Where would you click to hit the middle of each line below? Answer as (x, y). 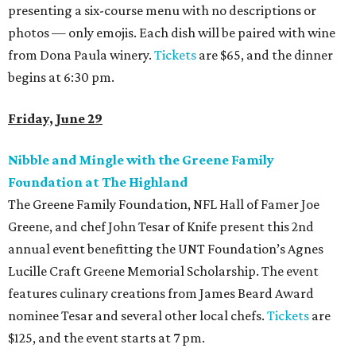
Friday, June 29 (55, 118)
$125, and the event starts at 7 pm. (106, 338)
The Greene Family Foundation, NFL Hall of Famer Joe (164, 204)
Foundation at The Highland (98, 182)
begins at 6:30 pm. (61, 77)
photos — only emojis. (74, 33)
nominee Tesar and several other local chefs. (137, 315)
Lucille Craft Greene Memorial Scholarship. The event (163, 271)
